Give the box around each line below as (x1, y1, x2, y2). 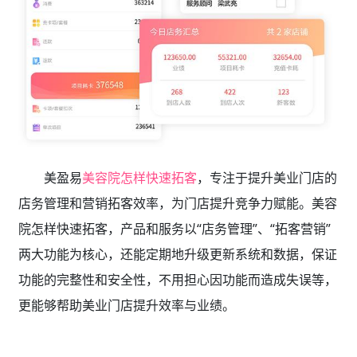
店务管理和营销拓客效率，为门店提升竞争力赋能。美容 (18, 194, 337, 213)
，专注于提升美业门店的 (196, 169, 337, 187)
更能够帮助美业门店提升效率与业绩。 (18, 296, 235, 315)
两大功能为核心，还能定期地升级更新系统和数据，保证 (18, 245, 337, 264)
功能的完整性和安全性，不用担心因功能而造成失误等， (18, 271, 337, 289)
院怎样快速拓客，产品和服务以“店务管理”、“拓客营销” (18, 220, 331, 238)
